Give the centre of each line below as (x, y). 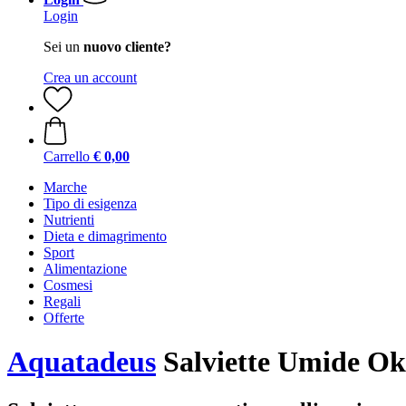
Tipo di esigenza (90, 203)
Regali (62, 301)
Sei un (63, 47)
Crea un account (90, 77)
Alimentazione (85, 269)
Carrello (67, 156)
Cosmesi (68, 285)
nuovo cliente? (127, 47)
